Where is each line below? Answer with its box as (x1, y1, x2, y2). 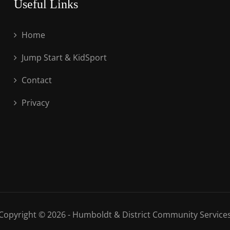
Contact (20, 74, 52, 86)
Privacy (20, 97, 50, 108)
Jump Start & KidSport (20, 52, 107, 63)
